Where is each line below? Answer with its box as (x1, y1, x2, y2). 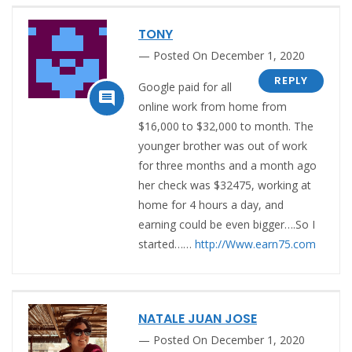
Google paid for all (138, 79, 232, 94)
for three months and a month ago (138, 157, 317, 173)
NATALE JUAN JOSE (138, 309, 257, 328)
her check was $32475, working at (138, 177, 311, 192)
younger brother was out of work (138, 137, 307, 153)
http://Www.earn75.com (195, 236, 316, 251)
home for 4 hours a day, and (138, 196, 284, 212)
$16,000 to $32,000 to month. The (138, 118, 313, 134)
